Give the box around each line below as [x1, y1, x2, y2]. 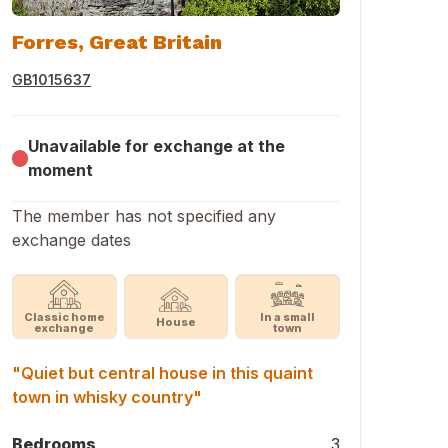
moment [28, 160, 94, 180]
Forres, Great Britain [12, 30, 222, 54]
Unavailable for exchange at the [28, 136, 286, 156]
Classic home [23, 309, 105, 324]
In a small [260, 309, 316, 324]
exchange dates [12, 230, 131, 250]
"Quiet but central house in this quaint [12, 363, 313, 383]
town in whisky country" [12, 387, 202, 407]
